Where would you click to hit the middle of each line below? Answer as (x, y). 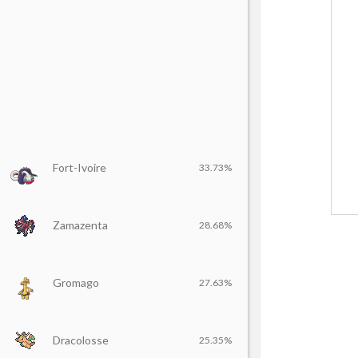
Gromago (76, 282)
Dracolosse (81, 340)
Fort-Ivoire (80, 167)
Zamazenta (80, 225)
